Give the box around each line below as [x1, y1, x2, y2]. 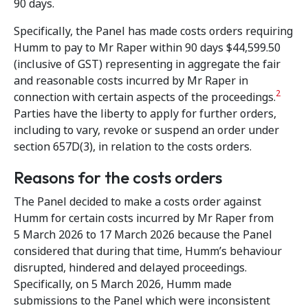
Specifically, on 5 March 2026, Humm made [14, 276, 232, 292]
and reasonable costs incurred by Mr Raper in [14, 73, 248, 89]
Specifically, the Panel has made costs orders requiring [14, 23, 293, 39]
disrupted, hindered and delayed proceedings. [14, 260, 247, 276]
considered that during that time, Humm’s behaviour [14, 243, 282, 259]
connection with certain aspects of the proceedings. [14, 89, 276, 105]
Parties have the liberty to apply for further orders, [14, 106, 276, 122]
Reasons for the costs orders [14, 167, 222, 188]
